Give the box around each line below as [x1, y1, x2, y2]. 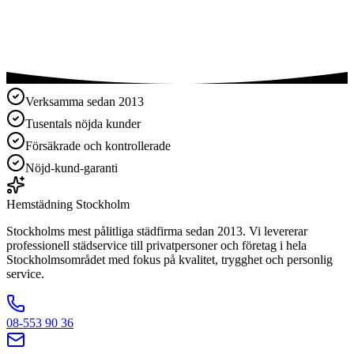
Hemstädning [6, 197, 73, 211]
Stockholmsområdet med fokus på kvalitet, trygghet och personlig [6, 252, 333, 266]
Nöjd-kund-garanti [25, 160, 118, 175]
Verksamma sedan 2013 [25, 94, 144, 108]
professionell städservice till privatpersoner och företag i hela [6, 238, 307, 252]
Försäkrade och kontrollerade [25, 138, 171, 153]
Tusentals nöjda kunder [25, 116, 141, 130]
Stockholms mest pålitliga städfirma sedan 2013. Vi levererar [6, 224, 307, 238]
